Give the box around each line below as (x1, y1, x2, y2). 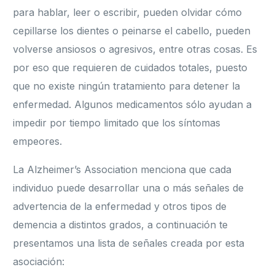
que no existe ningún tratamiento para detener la (13, 80, 241, 93)
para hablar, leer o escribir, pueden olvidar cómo (13, 6, 242, 19)
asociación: (13, 255, 65, 268)
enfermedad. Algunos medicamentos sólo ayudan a (13, 98, 252, 111)
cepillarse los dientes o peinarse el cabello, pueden (13, 25, 251, 37)
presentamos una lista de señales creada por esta (13, 237, 245, 250)
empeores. (13, 135, 63, 148)
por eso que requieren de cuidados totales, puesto (13, 61, 248, 74)
